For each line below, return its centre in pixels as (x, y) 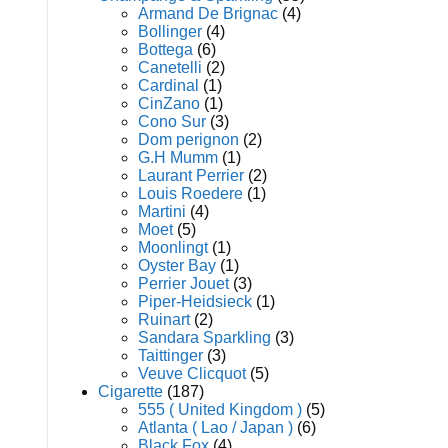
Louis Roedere (190, 193)
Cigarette (130, 391)
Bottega (165, 49)
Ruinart (164, 319)
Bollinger (170, 31)
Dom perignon (188, 139)
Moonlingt (173, 247)
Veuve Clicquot (192, 373)
